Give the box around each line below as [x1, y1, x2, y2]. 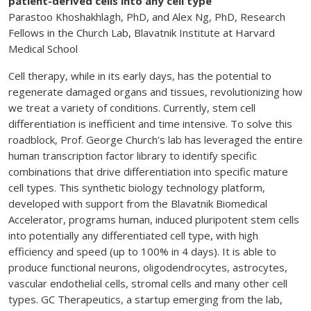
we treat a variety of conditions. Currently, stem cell [8, 101, 255, 115]
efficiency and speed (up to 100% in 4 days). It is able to [8, 244, 276, 259]
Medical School [8, 42, 78, 56]
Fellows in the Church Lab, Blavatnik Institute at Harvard [8, 26, 275, 40]
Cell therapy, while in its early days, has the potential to [8, 69, 271, 83]
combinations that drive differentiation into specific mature [8, 165, 288, 179]
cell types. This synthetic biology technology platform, [8, 180, 265, 195]
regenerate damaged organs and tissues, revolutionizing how [8, 85, 303, 99]
